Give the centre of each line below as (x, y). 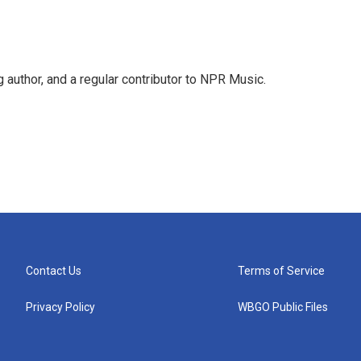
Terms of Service (282, 270)
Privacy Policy (60, 307)
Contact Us (54, 270)
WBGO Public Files (283, 307)
